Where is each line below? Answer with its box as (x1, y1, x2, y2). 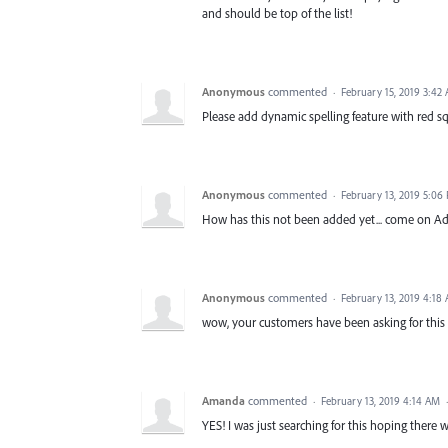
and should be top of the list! (202, 4, 352, 21)
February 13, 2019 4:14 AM (321, 393, 440, 408)
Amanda (202, 392, 245, 408)
